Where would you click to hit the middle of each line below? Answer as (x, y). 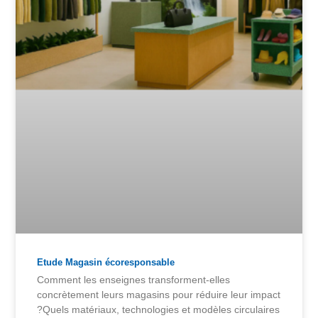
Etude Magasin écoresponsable (106, 263)
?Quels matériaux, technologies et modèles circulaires (159, 310)
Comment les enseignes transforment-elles (134, 280)
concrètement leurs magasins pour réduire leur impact (159, 295)
